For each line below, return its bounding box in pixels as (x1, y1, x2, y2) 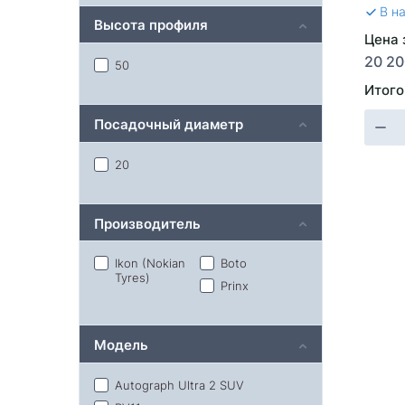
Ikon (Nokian (115, 255, 185, 271)
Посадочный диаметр (94, 113, 243, 133)
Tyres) (115, 269, 150, 286)
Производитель (94, 212, 201, 232)
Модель (94, 334, 148, 354)
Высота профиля (94, 14, 208, 34)
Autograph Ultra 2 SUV (115, 376, 244, 392)
